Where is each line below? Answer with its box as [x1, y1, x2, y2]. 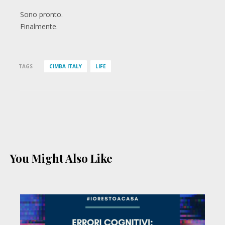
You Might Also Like [10, 151, 113, 166]
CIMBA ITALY [49, 63, 82, 70]
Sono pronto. [20, 10, 63, 20]
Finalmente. [20, 22, 58, 32]
